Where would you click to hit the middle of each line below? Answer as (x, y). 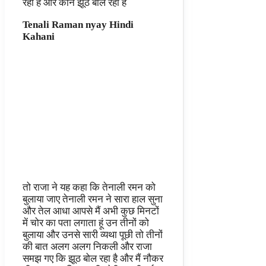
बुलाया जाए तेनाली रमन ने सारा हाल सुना (93, 199)
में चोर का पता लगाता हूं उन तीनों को (86, 223)
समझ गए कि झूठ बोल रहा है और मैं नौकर (93, 259)
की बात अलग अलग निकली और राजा (87, 247)
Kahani (39, 37)
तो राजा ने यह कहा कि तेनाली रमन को (89, 188)
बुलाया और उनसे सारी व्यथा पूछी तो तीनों (93, 235)
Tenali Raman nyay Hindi (78, 25)
